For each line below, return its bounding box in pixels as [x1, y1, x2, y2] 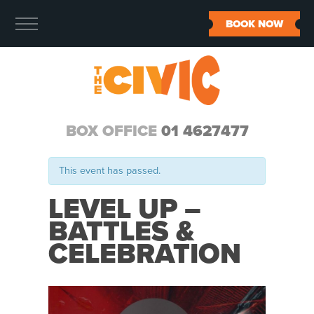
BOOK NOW [226, 18, 283, 30]
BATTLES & [48, 214, 194, 248]
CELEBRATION [48, 237, 241, 271]
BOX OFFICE [65, 122, 161, 140]
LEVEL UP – [48, 192, 201, 226]
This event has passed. [59, 165, 161, 177]
